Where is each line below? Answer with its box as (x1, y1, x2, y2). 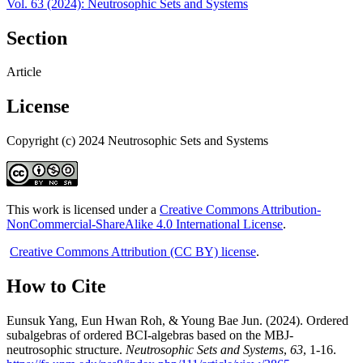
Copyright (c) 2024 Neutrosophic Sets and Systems (6, 134, 268, 148)
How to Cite (6, 275, 106, 297)
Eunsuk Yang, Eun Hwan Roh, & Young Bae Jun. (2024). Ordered (6, 314, 348, 328)
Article (6, 65, 41, 79)
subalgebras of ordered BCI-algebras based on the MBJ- (6, 328, 293, 343)
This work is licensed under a (6, 203, 160, 217)
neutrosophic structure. (6, 343, 126, 357)
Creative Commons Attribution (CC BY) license (10, 245, 256, 259)
